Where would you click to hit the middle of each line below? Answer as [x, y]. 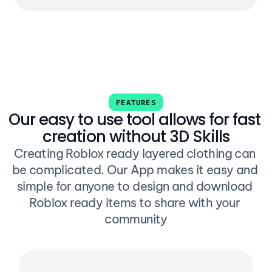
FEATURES [136, 102]
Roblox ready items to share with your [135, 202]
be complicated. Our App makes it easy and [134, 170]
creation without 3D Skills [136, 137]
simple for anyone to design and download [134, 186]
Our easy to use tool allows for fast [134, 120]
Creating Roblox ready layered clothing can [134, 153]
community [136, 219]
